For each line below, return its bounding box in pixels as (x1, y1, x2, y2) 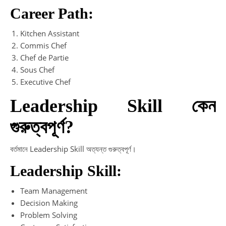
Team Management (20, 185, 87, 196)
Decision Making (20, 197, 78, 208)
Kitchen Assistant (20, 28, 79, 38)
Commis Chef (20, 40, 67, 50)
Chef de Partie (20, 52, 69, 63)
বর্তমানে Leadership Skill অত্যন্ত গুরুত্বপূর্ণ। (10, 143, 136, 154)
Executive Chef (20, 76, 71, 87)
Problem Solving (20, 209, 77, 220)
